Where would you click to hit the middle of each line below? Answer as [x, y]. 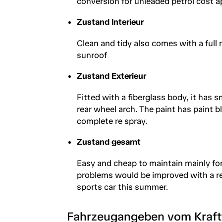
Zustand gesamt [109, 141]
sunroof [92, 55]
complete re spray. [112, 121]
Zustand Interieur [110, 22]
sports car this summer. [122, 187]
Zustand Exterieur [111, 76]
